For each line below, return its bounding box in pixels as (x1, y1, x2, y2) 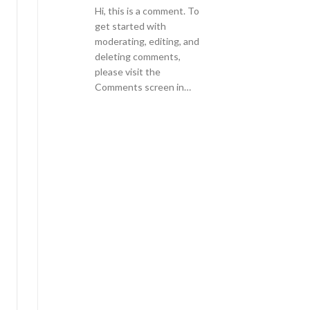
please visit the (94, 65, 161, 77)
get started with (94, 19, 166, 32)
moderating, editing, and (94, 35, 199, 47)
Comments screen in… (94, 80, 191, 93)
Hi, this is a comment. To (94, 4, 199, 17)
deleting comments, (94, 50, 181, 62)
